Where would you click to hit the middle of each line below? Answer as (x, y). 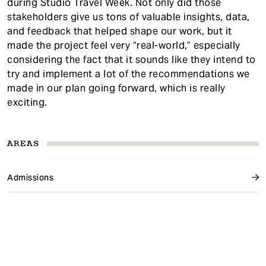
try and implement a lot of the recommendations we (129, 74)
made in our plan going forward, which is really (116, 88)
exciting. (27, 102)
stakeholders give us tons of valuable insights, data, (129, 17)
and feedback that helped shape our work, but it (120, 31)
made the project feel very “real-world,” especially (124, 45)
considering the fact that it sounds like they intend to (132, 59)
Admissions (30, 177)
